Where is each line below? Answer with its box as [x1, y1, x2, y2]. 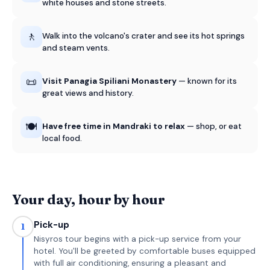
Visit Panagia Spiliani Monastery [42, 76, 177, 86]
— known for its [177, 76, 237, 86]
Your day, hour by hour [12, 191, 165, 208]
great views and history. [42, 88, 134, 98]
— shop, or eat [185, 121, 242, 131]
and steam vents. [42, 43, 110, 53]
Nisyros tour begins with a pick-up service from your [34, 234, 241, 244]
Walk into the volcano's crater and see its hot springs [42, 31, 245, 41]
